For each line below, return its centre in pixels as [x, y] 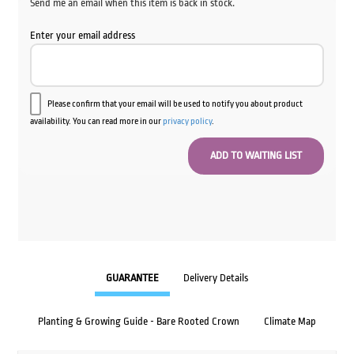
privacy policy [187, 121]
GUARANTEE [132, 278]
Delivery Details [216, 278]
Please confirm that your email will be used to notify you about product [175, 104]
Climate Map [290, 322]
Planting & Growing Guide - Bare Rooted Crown [139, 322]
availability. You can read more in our [96, 121]
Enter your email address [82, 35]
